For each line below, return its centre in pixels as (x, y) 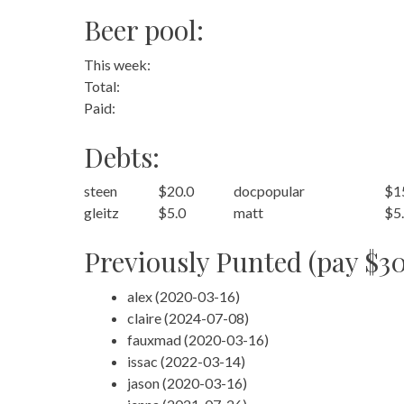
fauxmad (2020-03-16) (197, 339)
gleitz (101, 213)
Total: (101, 86)
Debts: (121, 156)
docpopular (269, 191)
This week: (117, 64)
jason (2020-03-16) (187, 382)
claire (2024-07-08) (188, 317)
